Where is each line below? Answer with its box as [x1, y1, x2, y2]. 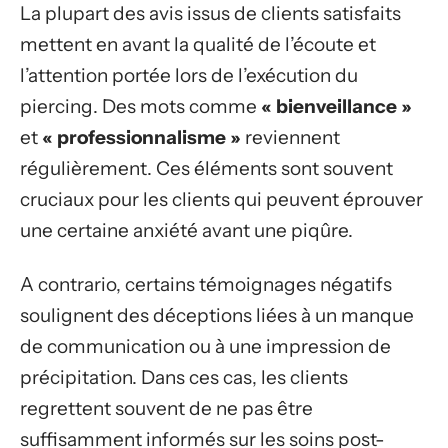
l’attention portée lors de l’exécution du [20, 64, 358, 87]
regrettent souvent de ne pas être [20, 396, 313, 420]
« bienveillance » [261, 95, 412, 118]
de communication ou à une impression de [20, 334, 391, 358]
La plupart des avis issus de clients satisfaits [20, 2, 401, 25]
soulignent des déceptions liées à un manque [20, 303, 414, 327]
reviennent [241, 126, 340, 149]
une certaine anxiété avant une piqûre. [20, 219, 353, 242]
